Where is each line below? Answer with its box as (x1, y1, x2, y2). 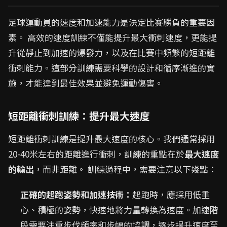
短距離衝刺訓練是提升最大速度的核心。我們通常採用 (8, 132, 215, 145)
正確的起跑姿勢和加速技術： (20, 188, 132, 201)
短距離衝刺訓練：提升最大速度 (8, 108, 150, 123)
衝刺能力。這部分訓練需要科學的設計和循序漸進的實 (8, 61, 215, 74)
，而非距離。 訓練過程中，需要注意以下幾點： (34, 163, 217, 175)
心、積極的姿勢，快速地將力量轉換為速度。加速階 (20, 203, 218, 216)
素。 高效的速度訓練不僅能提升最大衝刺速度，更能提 (8, 31, 217, 44)
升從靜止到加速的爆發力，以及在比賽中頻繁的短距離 (8, 46, 215, 59)
